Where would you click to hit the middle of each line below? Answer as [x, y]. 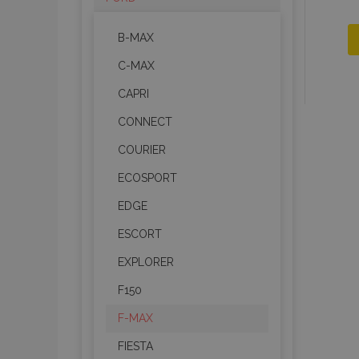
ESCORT [140, 234]
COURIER [142, 150]
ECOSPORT [147, 178]
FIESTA [135, 346]
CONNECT [145, 122]
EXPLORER [146, 262]
